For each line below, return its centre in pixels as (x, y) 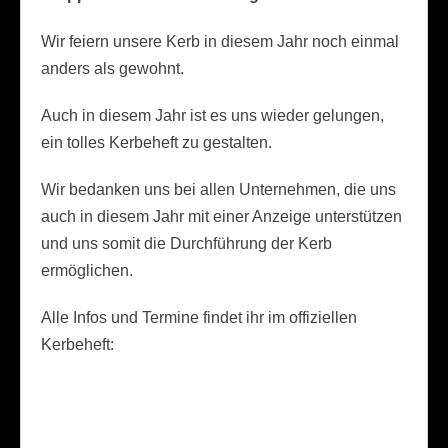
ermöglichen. (87, 271)
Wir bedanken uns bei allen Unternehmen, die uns (218, 190)
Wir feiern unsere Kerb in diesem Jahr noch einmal (220, 42)
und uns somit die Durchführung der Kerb (186, 244)
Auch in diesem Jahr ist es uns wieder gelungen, (212, 116)
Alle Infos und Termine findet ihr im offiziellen (199, 318)
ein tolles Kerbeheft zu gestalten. (156, 143)
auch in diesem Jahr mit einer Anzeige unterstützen (221, 217)
